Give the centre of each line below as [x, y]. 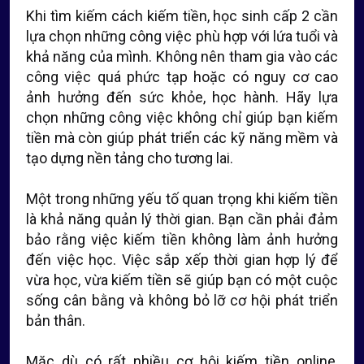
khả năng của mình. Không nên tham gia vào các [182, 56]
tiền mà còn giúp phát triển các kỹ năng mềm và [182, 138]
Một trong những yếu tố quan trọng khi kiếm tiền [182, 199]
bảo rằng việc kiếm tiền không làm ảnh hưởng [182, 239]
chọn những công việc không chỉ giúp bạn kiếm [182, 117]
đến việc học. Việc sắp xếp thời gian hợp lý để [182, 260]
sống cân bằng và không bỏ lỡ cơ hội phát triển [182, 300]
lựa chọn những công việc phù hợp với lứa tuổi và [182, 36]
